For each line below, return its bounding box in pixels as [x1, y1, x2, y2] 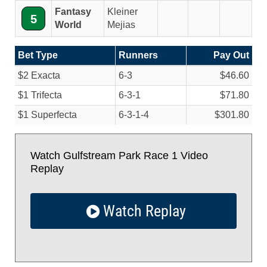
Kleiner [107, 7, 138, 17]
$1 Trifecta [18, 90, 62, 100]
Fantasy [55, 7, 91, 17]
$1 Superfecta [18, 110, 77, 120]
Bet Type [18, 50, 58, 60]
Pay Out [213, 50, 249, 60]
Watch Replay [99, 202, 186, 220]
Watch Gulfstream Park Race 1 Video [30, 150, 208, 162]
